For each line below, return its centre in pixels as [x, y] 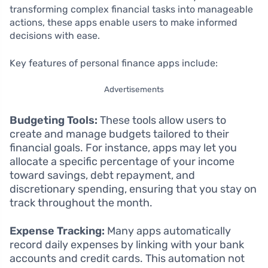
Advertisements [134, 89]
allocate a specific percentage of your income [122, 162]
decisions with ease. [55, 36]
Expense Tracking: [57, 231]
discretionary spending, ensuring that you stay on [133, 189]
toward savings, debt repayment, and [102, 175]
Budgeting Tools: [54, 120]
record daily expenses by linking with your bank [127, 245]
